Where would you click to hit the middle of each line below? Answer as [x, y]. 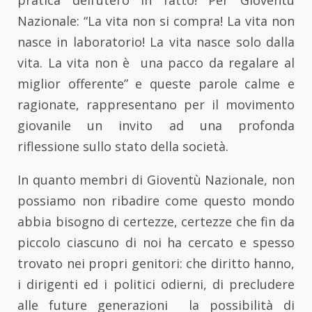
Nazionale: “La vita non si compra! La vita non [156, 21]
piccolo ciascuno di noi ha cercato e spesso [156, 243]
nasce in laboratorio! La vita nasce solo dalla [156, 42]
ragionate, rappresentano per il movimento [156, 105]
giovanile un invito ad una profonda [156, 126]
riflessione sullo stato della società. [123, 147]
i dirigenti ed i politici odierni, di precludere [156, 284]
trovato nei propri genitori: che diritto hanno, [156, 264]
